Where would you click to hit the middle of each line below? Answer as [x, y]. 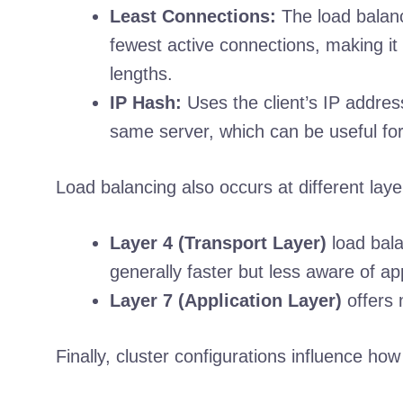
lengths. [141, 73]
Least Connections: [193, 16]
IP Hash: [146, 102]
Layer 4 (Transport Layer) [218, 242]
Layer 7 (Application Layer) [226, 300]
